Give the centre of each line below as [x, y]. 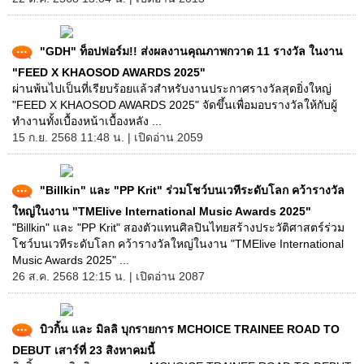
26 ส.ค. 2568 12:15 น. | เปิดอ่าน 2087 [108, 276]
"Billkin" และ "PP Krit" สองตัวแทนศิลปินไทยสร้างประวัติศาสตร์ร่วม [178, 227]
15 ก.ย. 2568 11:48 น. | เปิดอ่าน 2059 [108, 137]
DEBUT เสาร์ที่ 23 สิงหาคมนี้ [84, 350]
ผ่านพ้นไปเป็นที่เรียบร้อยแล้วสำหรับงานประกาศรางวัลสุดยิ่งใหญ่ [172, 89]
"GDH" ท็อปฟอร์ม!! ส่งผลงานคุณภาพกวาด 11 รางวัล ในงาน [191, 51]
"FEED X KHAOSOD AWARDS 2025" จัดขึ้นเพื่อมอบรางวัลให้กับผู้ [175, 105]
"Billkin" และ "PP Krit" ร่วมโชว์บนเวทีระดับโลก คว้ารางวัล [192, 190]
